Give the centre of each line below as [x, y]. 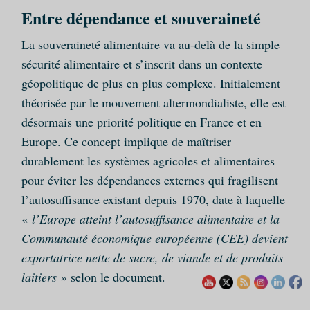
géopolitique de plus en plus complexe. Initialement [151, 83]
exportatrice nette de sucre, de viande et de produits [152, 258]
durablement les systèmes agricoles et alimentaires [148, 161]
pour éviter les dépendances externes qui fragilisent [149, 180]
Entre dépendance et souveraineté [141, 18]
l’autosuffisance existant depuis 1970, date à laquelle [153, 200]
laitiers [39, 277]
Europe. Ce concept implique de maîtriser [126, 142]
